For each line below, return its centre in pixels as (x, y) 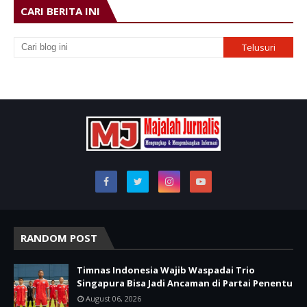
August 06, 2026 (113, 298)
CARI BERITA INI (60, 11)
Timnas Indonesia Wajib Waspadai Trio (166, 270)
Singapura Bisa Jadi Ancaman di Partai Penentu (185, 283)
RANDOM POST (59, 237)
